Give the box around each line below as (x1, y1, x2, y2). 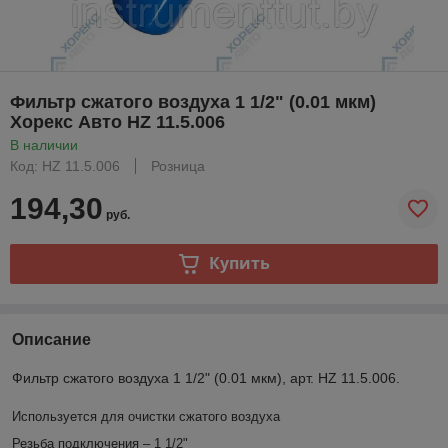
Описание (12, 330, 91, 348)
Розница (151, 157, 205, 174)
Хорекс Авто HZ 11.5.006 (10, 111, 225, 132)
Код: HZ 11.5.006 (10, 157, 120, 174)
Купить (208, 252, 270, 275)
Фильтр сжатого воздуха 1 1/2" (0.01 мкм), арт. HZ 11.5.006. (12, 369, 400, 386)
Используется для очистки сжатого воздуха (12, 408, 280, 424)
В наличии (10, 136, 78, 153)
